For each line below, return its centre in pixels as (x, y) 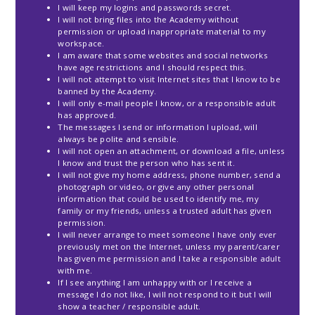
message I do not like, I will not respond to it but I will (165, 294)
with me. (75, 270)
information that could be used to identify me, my (158, 199)
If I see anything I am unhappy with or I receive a (155, 282)
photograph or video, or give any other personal (156, 187)
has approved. (87, 115)
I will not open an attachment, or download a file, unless (172, 151)
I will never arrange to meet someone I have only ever (167, 234)
